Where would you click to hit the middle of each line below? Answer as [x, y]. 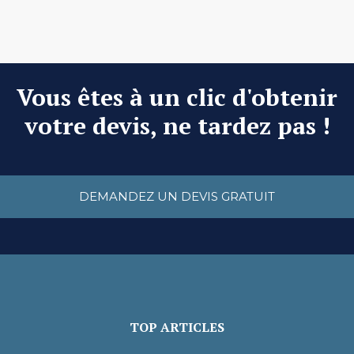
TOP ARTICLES [177, 327]
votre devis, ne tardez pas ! [177, 126]
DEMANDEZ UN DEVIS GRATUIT [177, 196]
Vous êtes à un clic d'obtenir [177, 97]
